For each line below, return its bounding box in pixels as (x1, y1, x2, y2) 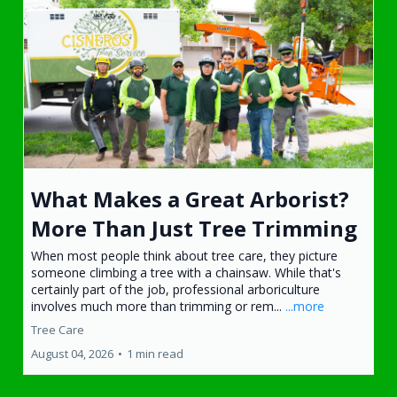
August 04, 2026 (31, 345, 113, 362)
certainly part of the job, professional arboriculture (31, 280, 320, 298)
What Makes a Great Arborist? (31, 183, 349, 214)
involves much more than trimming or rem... (31, 297, 285, 315)
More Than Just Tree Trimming (31, 213, 357, 243)
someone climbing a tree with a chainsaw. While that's (31, 263, 341, 281)
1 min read (127, 345, 183, 362)
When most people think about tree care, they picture (31, 246, 338, 264)
